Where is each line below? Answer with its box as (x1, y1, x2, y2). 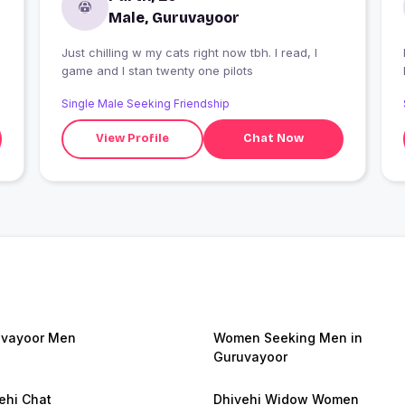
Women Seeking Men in (213, 329, 363, 345)
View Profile (96, 131, 170, 146)
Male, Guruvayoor (108, 8, 240, 26)
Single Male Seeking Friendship (61, 96, 230, 110)
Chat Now (243, 131, 305, 146)
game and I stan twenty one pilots (61, 62, 253, 78)
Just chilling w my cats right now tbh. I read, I (61, 44, 317, 60)
